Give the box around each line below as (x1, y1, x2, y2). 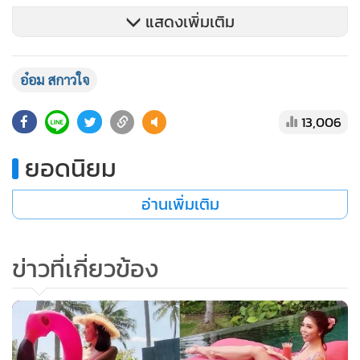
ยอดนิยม (25, 149, 117, 186)
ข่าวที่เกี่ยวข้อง (12, 250, 158, 287)
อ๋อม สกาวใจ (20, 71, 89, 88)
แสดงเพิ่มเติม (141, 10, 235, 34)
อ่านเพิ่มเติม (141, 192, 219, 216)
